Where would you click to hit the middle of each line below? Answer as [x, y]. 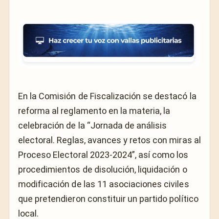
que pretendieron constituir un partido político [108, 198]
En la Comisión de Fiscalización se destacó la [107, 96]
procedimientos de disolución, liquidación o [103, 169]
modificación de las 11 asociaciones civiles [104, 184]
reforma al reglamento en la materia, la [94, 110]
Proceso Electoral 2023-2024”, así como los [103, 154]
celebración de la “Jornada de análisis [93, 125]
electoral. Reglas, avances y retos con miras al [109, 140]
